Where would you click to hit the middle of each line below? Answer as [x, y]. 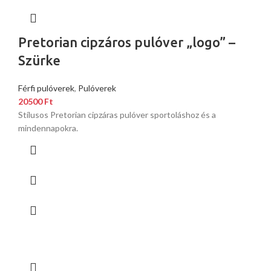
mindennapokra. [48, 128]
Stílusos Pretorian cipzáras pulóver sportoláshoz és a [117, 115]
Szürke [39, 60]
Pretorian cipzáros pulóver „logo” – [127, 42]
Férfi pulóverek [46, 88]
